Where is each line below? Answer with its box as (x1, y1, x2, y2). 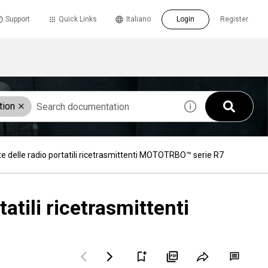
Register (220, 14, 248, 23)
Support (5, 14, 30, 23)
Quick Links (59, 14, 97, 23)
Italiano (126, 14, 151, 23)
